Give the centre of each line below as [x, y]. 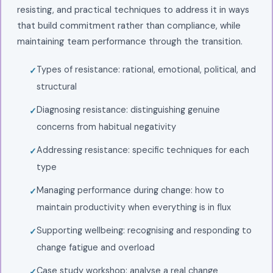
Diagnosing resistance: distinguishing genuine [128, 109]
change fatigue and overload [95, 247]
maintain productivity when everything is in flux [133, 207]
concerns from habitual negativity [106, 126]
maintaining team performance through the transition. [129, 41]
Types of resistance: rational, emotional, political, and [146, 69]
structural [56, 86]
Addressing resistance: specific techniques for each [143, 150]
